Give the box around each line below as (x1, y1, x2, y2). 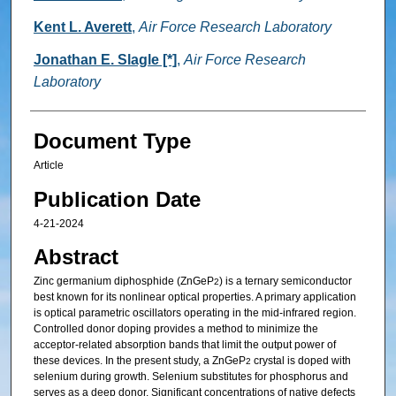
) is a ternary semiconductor (218, 275, 352, 287)
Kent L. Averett (33, 19, 132, 35)
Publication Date (33, 187, 201, 211)
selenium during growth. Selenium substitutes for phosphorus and (33, 370, 348, 383)
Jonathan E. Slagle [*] (33, 52, 177, 68)
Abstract (33, 245, 118, 269)
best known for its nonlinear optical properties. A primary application (33, 291, 356, 303)
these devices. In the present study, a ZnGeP (33, 354, 246, 367)
